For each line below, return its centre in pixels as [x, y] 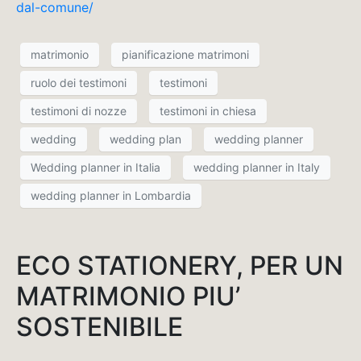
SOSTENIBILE [100, 326]
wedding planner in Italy [257, 168]
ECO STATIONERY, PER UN [180, 265]
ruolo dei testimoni [79, 83]
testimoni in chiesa [208, 111]
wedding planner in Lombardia [111, 196]
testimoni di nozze [79, 111]
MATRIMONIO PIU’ [128, 296]
